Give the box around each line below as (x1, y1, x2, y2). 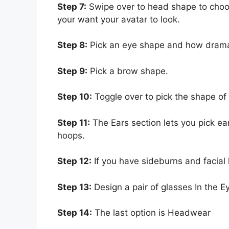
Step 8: (57, 40, 87, 51)
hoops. (57, 130, 85, 141)
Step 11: (57, 117, 90, 128)
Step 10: (57, 91, 92, 102)
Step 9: (57, 65, 87, 76)
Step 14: (57, 208, 92, 218)
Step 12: (57, 156, 91, 167)
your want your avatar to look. (57, 14, 180, 25)
